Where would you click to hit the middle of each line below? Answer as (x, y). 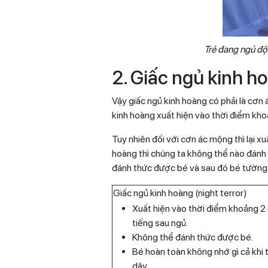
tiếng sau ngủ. (160, 223)
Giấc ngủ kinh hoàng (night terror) (180, 193)
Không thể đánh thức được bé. (193, 237)
